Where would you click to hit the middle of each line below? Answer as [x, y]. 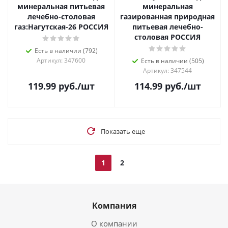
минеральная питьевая [61, 6]
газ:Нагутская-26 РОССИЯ [61, 27]
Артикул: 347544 [167, 70]
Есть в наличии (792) [66, 51]
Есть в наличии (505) [173, 61]
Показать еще [123, 131]
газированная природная [167, 17]
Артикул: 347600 [61, 60]
